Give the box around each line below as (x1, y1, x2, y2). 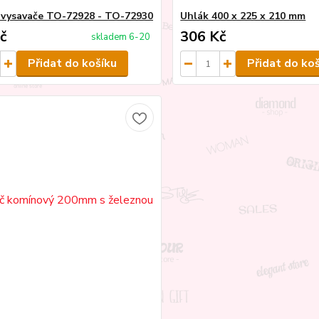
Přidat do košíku (27, 56, 117, 71)
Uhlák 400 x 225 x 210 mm (180, 9, 306, 23)
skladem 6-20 (91, 31, 151, 43)
